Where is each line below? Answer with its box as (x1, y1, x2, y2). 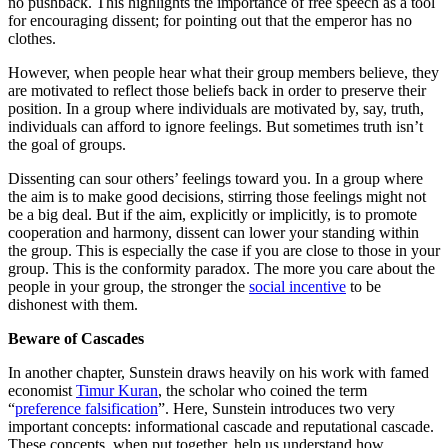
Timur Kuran (76, 381, 158, 399)
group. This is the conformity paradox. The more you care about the (8, 259, 435, 277)
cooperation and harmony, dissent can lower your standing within (8, 223, 419, 241)
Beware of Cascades (8, 329, 144, 347)
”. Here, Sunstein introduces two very (158, 399, 395, 417)
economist (8, 381, 76, 399)
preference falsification (15, 399, 158, 417)
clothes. (8, 29, 56, 47)
